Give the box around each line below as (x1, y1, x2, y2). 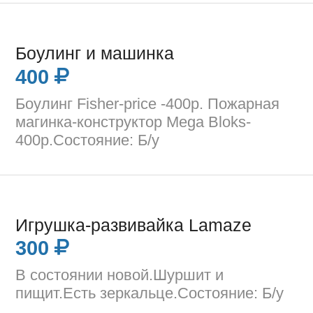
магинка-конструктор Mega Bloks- (15, 112, 252, 131)
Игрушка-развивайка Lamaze (15, 215, 252, 235)
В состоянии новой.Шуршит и (15, 266, 224, 284)
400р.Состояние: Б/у (15, 131, 160, 149)
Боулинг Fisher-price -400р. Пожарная (15, 94, 280, 112)
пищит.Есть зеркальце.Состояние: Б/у (15, 284, 284, 303)
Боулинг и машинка (15, 44, 175, 64)
